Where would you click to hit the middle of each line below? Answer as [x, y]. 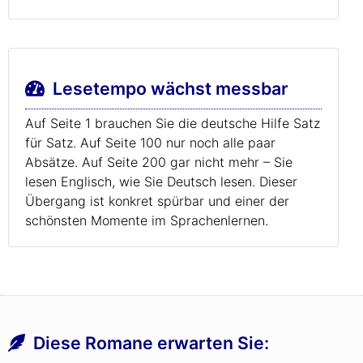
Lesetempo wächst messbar [166, 88]
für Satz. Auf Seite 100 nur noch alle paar [150, 143]
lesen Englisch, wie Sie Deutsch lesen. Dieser [161, 181]
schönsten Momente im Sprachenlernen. [147, 220]
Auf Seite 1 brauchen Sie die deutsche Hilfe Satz [173, 123]
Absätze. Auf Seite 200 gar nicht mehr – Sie [159, 162]
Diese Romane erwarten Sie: [152, 343]
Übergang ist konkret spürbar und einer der [157, 201]
